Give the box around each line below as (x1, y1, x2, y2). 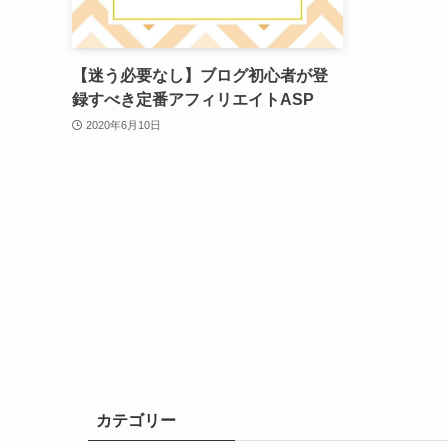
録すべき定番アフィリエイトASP (72, 91, 314, 109)
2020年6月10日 (85, 119, 161, 132)
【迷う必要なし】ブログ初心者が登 (72, 67, 328, 85)
